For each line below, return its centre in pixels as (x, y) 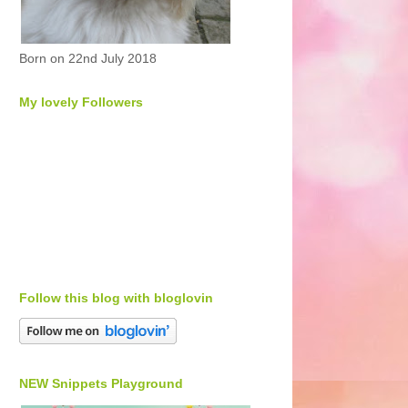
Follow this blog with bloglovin (116, 298)
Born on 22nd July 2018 (88, 58)
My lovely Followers (81, 102)
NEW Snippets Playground (101, 383)
